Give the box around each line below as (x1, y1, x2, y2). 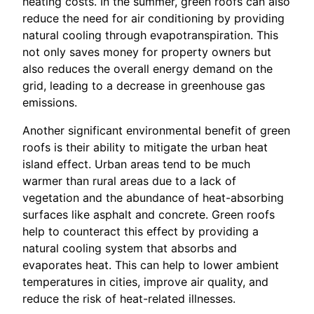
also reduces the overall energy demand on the (22, 61, 273, 76)
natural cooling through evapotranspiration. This (22, 27, 278, 42)
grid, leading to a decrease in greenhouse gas (22, 78, 265, 93)
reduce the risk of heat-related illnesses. (22, 291, 235, 306)
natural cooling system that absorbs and (22, 240, 237, 255)
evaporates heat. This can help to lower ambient (22, 257, 279, 272)
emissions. (22, 95, 77, 109)
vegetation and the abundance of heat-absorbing (22, 190, 284, 205)
